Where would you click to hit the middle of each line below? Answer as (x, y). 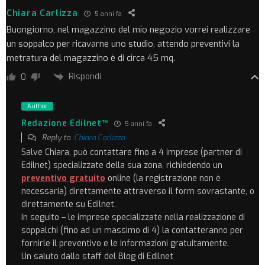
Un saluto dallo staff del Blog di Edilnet (97, 257)
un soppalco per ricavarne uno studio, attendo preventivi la (123, 44)
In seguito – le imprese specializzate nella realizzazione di (133, 218)
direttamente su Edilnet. (69, 205)
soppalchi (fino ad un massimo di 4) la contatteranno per (132, 231)
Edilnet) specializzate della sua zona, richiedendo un (122, 166)
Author (37, 106)
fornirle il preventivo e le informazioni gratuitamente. (125, 244)
